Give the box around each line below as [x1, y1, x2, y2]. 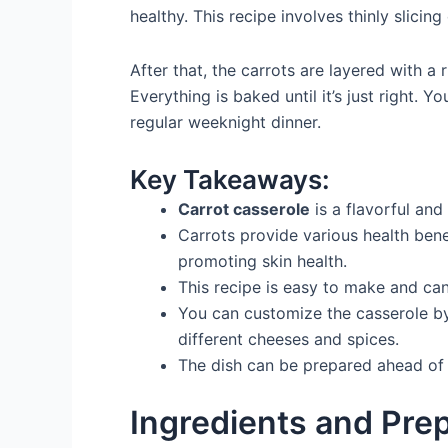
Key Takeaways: [130, 164, 330, 195]
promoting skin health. [178, 251, 347, 271]
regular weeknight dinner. [130, 112, 321, 132]
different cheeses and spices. [178, 329, 399, 349]
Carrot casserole [178, 199, 310, 219]
